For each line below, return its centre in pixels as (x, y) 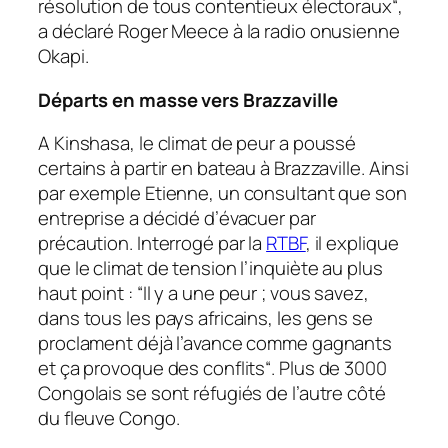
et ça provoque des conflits (152, 368)
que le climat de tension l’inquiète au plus (210, 268)
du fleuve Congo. (109, 418)
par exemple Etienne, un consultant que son (222, 193)
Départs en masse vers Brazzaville (188, 99)
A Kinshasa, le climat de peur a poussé (197, 143)
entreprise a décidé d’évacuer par (177, 218)
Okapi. (63, 56)
